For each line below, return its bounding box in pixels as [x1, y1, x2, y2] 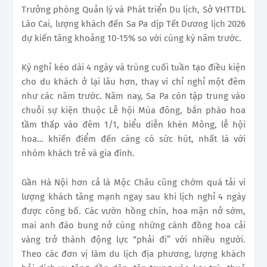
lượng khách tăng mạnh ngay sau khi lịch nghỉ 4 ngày [21, 191, 246, 203]
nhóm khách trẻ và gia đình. [21, 148, 135, 159]
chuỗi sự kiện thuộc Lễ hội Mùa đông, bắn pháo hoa [21, 105, 246, 116]
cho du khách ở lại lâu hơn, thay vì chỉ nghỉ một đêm [21, 76, 246, 88]
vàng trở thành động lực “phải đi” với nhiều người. [21, 234, 246, 246]
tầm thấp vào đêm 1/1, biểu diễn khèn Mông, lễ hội [21, 119, 246, 131]
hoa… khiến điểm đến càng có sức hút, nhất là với [21, 133, 246, 145]
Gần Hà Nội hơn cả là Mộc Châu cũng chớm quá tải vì [21, 177, 246, 188]
